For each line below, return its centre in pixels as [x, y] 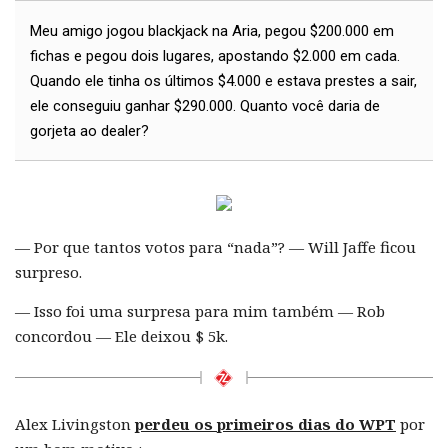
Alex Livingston [75, 423]
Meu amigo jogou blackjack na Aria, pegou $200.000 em [212, 30]
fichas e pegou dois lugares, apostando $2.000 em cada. [215, 55]
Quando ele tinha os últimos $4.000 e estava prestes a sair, [223, 80]
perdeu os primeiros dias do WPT [265, 423]
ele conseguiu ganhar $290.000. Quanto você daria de [205, 105]
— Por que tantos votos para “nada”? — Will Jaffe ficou [215, 246]
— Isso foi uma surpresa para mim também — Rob [200, 310]
